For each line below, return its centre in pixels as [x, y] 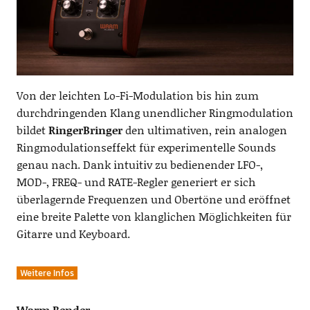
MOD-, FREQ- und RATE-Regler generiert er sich [136, 182]
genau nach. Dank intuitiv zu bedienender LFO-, [139, 165]
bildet [32, 130]
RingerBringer [85, 130]
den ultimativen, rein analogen [204, 130]
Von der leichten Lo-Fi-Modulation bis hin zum [137, 95]
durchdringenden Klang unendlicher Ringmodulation [155, 113]
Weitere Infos [47, 273]
